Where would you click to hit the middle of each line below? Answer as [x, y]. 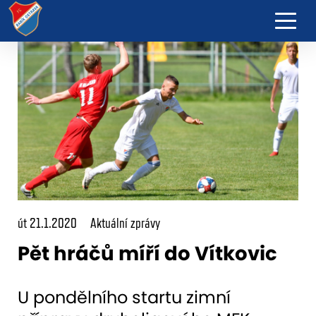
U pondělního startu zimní [124, 297]
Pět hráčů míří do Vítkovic [147, 253]
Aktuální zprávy [125, 223]
